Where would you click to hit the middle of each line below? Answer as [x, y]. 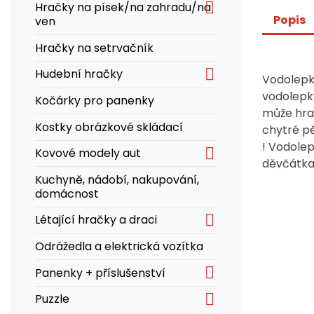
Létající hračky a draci [96, 220]
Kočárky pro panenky [95, 100]
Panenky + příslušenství [100, 273]
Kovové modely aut [88, 153]
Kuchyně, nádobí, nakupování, [117, 179]
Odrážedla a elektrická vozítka [119, 247]
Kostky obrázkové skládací [109, 127]
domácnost [67, 193]
